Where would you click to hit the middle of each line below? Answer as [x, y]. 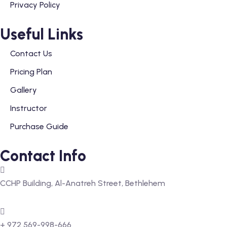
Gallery [24, 90]
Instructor [29, 108]
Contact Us [31, 53]
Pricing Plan [31, 72]
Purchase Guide [39, 126]
